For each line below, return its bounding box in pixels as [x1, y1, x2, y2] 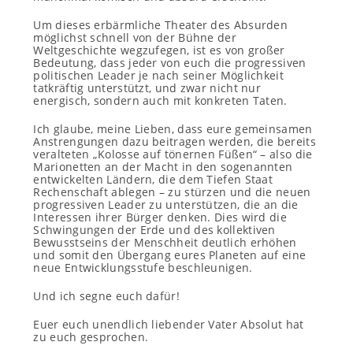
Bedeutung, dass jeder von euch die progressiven [33, 55, 307, 70]
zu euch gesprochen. [33, 329, 149, 344]
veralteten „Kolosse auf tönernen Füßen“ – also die [33, 147, 313, 162]
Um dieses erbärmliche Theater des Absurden [33, 17, 288, 32]
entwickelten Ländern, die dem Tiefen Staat [33, 172, 273, 187]
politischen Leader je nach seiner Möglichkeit [33, 68, 284, 83]
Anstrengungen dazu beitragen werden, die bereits [33, 134, 316, 149]
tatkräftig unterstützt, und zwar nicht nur [33, 80, 262, 95]
